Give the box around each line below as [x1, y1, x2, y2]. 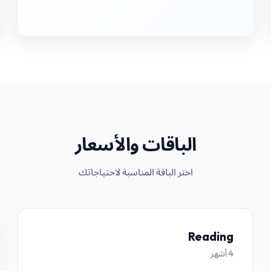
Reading [188, 229, 233, 244]
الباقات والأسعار [74, 132, 197, 155]
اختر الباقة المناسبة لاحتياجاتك [78, 166, 193, 178]
